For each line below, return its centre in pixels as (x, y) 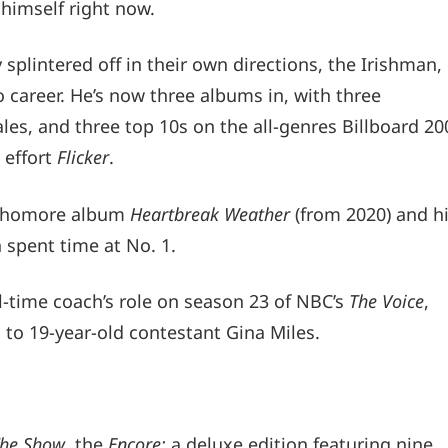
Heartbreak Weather (210, 213)
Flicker (83, 157)
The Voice (386, 300)
